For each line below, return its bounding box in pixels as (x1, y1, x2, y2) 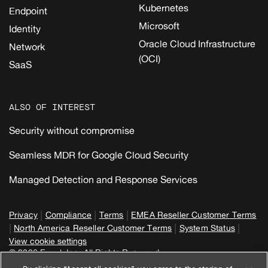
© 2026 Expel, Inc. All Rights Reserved (9, 246, 160, 257)
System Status (179, 222, 235, 233)
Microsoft (139, 19, 179, 32)
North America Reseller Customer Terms (14, 222, 172, 233)
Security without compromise (9, 124, 135, 136)
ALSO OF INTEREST (9, 101, 95, 113)
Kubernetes (139, 1, 188, 14)
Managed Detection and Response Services (9, 173, 197, 185)
